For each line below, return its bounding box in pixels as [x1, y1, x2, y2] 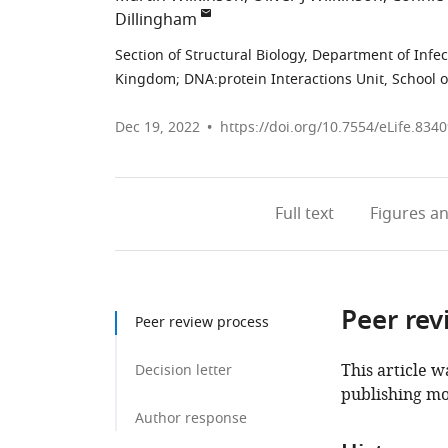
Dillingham [115, 8, 197, 32]
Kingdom [115, 69, 176, 90]
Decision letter [135, 360, 232, 381]
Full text [274, 202, 334, 226]
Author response [135, 408, 247, 429]
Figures [369, 202, 426, 226]
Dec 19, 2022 [115, 117, 200, 138]
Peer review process [135, 312, 269, 333]
